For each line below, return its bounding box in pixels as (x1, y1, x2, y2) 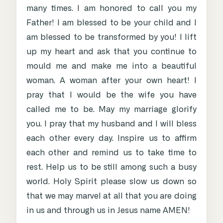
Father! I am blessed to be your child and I (26, 19, 197, 27)
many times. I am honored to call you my (26, 4, 197, 13)
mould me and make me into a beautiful (26, 62, 197, 71)
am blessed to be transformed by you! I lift (26, 33, 197, 42)
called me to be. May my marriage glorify (26, 106, 197, 114)
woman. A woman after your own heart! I (26, 77, 197, 85)
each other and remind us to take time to (26, 149, 197, 157)
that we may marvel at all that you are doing (26, 192, 197, 201)
